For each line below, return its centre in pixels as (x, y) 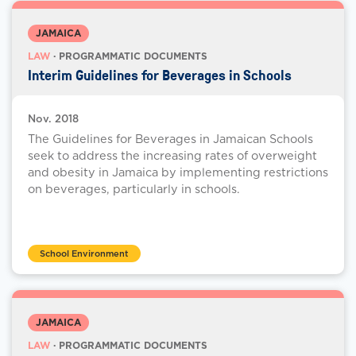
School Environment (84, 254)
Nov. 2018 (53, 119)
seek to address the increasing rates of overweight (172, 156)
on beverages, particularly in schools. (134, 189)
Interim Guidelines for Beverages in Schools (160, 75)
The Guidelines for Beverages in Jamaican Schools (170, 139)
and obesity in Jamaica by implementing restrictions (178, 172)
